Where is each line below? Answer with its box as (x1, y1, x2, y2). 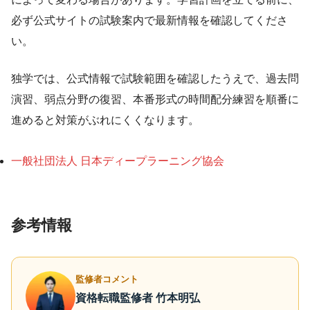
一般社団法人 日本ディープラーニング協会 (11, 155, 224, 167)
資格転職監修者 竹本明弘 (75, 292, 200, 304)
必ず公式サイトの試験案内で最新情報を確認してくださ (11, 15, 288, 27)
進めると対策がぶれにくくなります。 (11, 114, 199, 127)
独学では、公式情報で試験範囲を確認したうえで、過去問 (11, 73, 299, 85)
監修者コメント (75, 274, 138, 285)
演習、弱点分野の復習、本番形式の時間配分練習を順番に (11, 93, 299, 106)
